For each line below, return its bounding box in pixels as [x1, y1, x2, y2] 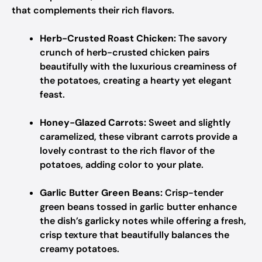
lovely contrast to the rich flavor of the [40, 144, 215, 157]
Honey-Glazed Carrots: [40, 116, 146, 129]
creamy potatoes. [40, 243, 119, 255]
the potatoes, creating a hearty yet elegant [40, 74, 232, 87]
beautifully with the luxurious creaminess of [40, 60, 237, 73]
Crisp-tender [163, 187, 223, 199]
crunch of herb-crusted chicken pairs [40, 46, 209, 58]
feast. [40, 88, 65, 101]
